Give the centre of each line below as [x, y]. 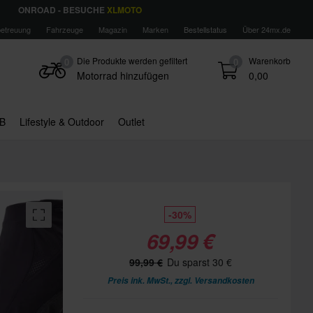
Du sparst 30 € [198, 262]
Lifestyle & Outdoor [62, 122]
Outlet [131, 122]
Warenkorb [269, 60]
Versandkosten [224, 281]
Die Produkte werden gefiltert [132, 60]
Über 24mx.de [267, 29]
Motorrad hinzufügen [123, 75]
